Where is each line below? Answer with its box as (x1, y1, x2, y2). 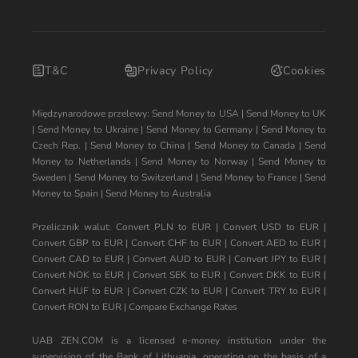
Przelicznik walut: (32, 221, 116, 233)
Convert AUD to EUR (133, 253, 225, 265)
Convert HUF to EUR (32, 284, 124, 297)
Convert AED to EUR (229, 237, 321, 249)
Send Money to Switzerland (74, 171, 193, 184)
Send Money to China (89, 139, 185, 152)
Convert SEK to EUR (132, 268, 221, 281)
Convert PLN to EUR (116, 221, 211, 233)
